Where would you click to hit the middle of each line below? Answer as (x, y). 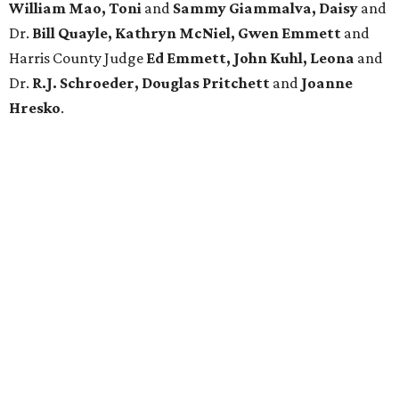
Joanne (327, 83)
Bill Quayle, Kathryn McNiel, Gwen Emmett (187, 33)
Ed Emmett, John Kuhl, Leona (250, 58)
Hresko (35, 108)
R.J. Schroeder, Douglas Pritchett (150, 83)
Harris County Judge (77, 58)
